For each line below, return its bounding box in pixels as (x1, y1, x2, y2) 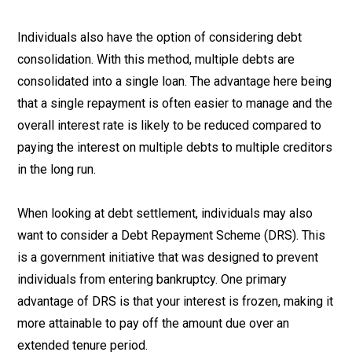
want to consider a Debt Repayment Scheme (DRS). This (17, 228, 325, 243)
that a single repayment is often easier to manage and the (17, 96, 332, 111)
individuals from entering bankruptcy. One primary (17, 272, 287, 287)
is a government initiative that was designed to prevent (17, 250, 318, 265)
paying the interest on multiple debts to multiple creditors (17, 140, 332, 155)
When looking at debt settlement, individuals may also (17, 206, 313, 221)
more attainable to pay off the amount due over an (17, 316, 289, 331)
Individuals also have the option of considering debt (17, 30, 302, 45)
